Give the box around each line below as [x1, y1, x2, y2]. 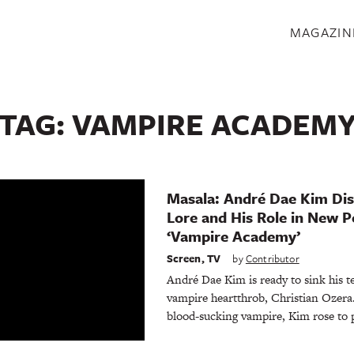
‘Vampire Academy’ [166, 225, 300, 247]
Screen [166, 250, 201, 266]
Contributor [245, 250, 299, 266]
